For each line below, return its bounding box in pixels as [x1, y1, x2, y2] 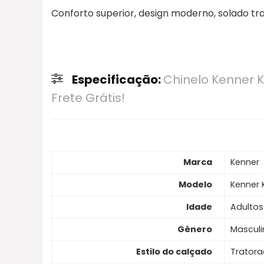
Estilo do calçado [136, 246, 212, 258]
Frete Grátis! [51, 89, 125, 106]
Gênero [177, 223, 212, 236]
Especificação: [72, 71, 163, 88]
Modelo [179, 179, 212, 191]
